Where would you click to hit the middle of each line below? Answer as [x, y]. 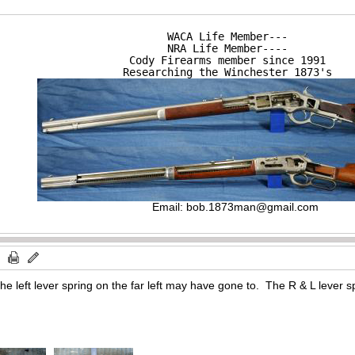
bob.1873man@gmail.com [252, 207]
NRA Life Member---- [228, 49]
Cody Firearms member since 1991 [228, 61]
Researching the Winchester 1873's [228, 73]
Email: [169, 207]
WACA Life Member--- [228, 37]
